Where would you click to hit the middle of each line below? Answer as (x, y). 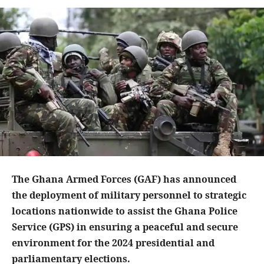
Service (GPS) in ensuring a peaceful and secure (125, 227)
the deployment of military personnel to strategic (129, 195)
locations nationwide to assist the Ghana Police (125, 211)
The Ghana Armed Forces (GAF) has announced (124, 179)
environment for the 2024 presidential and (113, 243)
